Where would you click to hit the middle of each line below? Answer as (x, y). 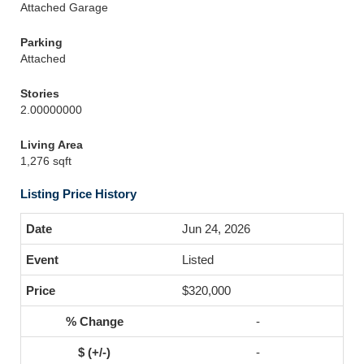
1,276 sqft (46, 161)
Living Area (52, 145)
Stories (40, 93)
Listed (198, 260)
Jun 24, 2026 (216, 229)
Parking (41, 42)
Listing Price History (78, 194)
